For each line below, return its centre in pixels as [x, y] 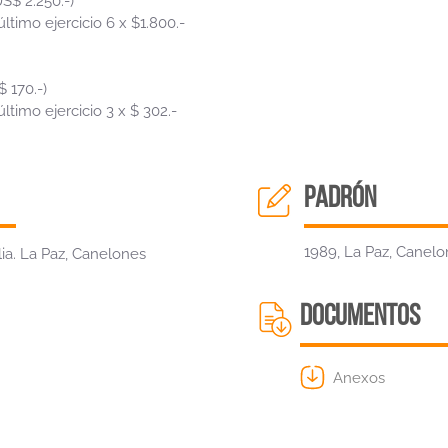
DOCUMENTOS [360, 317]
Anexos [359, 377]
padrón [340, 199]
